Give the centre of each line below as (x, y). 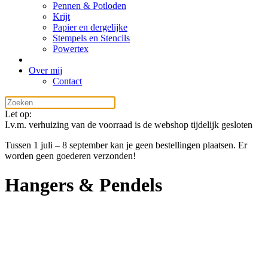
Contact (67, 81)
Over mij (45, 70)
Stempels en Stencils (91, 38)
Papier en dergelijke (90, 27)
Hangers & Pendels (83, 185)
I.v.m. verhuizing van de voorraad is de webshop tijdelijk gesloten (129, 125)
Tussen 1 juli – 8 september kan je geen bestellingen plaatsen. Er (126, 145)
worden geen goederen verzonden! (70, 156)
